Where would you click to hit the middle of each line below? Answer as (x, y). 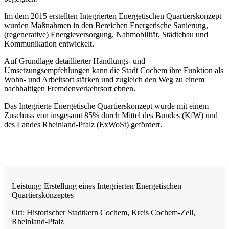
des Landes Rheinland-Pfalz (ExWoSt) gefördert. (83, 125)
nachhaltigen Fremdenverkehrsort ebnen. (70, 89)
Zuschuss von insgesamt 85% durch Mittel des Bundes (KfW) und (111, 116)
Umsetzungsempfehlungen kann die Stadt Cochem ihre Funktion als (114, 71)
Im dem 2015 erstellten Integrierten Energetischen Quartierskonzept (113, 16)
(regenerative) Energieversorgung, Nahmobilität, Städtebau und (106, 35)
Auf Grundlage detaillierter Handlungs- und (75, 61)
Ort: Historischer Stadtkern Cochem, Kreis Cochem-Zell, (104, 213)
